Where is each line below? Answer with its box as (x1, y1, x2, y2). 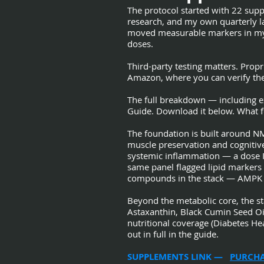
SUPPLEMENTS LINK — (127, 250, 230, 263)
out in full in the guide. (127, 228, 219, 240)
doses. (127, 38, 153, 49)
